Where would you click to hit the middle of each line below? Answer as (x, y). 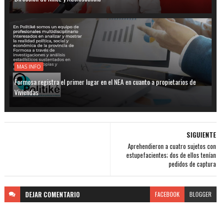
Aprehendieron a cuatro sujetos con (172, 146)
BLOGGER (201, 194)
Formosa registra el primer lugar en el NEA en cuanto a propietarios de (105, 81)
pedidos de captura (193, 164)
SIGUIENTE (202, 134)
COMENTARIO (61, 194)
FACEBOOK (167, 194)
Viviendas (26, 92)
